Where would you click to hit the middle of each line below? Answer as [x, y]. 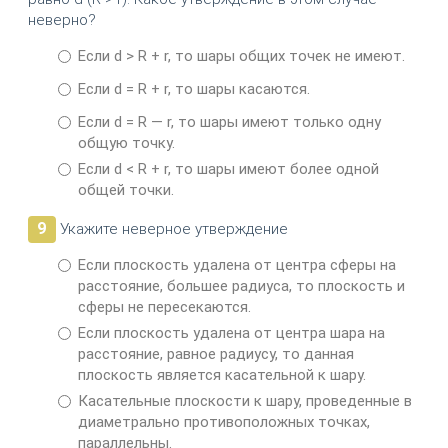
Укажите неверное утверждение [171, 229]
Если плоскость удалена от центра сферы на [236, 265]
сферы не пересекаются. [164, 307]
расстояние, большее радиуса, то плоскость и [241, 286]
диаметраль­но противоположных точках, [223, 422]
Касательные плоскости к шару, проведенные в [244, 401]
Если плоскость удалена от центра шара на [231, 333]
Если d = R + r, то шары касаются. [193, 89]
